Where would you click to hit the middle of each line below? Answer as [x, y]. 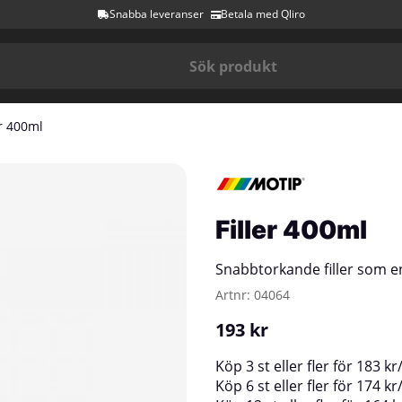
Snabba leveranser [156, 14]
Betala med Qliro [262, 14]
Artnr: [235, 295]
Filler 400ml [291, 230]
